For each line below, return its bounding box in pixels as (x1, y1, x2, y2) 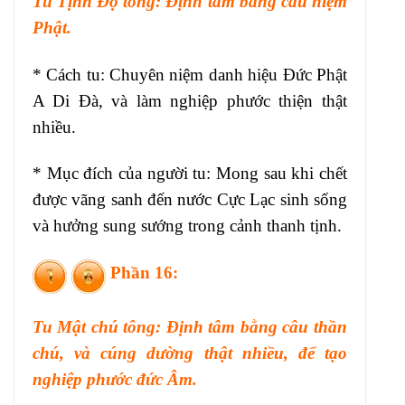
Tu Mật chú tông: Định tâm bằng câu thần (33, 317, 347, 337)
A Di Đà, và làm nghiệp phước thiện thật (33, 90, 347, 110)
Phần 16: (106, 262, 178, 282)
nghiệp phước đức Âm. (33, 370, 197, 390)
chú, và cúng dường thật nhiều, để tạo (33, 344, 347, 363)
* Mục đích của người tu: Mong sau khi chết (33, 164, 347, 184)
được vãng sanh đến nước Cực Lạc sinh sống (33, 190, 347, 210)
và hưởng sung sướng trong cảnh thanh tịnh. (33, 216, 342, 236)
